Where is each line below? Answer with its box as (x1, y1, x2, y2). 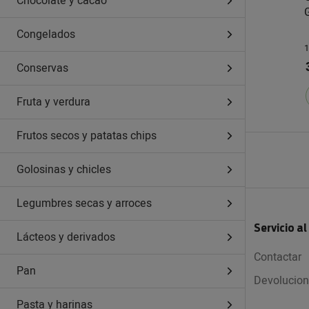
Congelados (17, 26, 75, 43)
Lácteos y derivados (17, 229, 115, 246)
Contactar (254, 248, 301, 266)
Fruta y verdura (17, 94, 90, 110)
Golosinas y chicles (17, 161, 111, 178)
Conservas (17, 60, 68, 77)
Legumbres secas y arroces (17, 195, 152, 212)
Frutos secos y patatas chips (17, 128, 157, 144)
